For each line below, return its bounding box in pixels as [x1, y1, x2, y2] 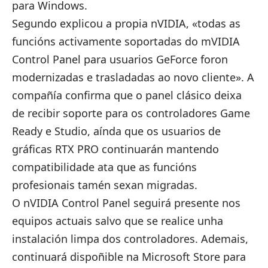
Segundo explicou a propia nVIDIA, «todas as [12, 16, 240, 31]
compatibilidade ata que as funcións [12, 160, 197, 175]
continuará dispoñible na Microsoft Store [12, 249, 220, 264]
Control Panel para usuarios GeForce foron [12, 52, 228, 67]
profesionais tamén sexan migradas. [12, 178, 197, 193]
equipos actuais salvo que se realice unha [12, 214, 223, 229]
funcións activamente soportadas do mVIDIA [12, 34, 240, 49]
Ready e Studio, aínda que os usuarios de [12, 124, 221, 139]
